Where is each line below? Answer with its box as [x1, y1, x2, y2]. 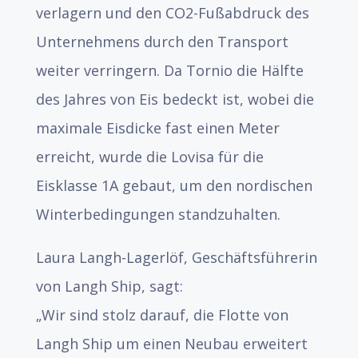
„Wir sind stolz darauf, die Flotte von [35, 305, 288, 324]
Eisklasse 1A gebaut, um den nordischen [35, 176, 312, 195]
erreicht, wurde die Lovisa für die [35, 147, 264, 166]
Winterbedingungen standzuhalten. [35, 205, 280, 224]
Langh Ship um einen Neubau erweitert [35, 334, 308, 353]
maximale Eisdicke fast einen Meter [35, 118, 280, 137]
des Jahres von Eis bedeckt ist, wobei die [35, 89, 314, 109]
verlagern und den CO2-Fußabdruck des [35, 3, 309, 22]
